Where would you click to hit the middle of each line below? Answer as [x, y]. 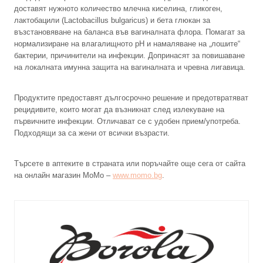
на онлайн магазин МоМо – [63, 176]
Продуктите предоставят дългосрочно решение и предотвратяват [131, 98]
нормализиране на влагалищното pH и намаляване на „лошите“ [127, 44]
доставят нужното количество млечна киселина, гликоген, [118, 9]
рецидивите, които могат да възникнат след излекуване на [119, 110]
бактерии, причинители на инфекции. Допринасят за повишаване [129, 56]
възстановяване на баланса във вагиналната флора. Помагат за [129, 32]
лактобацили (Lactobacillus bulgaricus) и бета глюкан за [112, 21]
